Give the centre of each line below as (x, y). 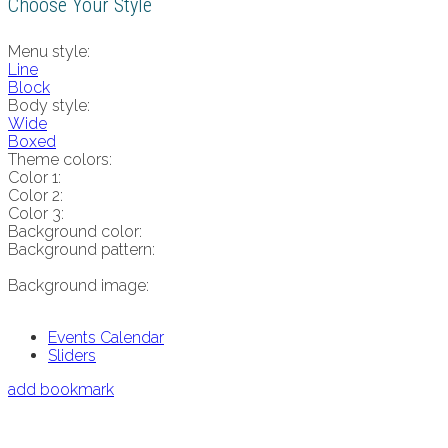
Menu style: (49, 51)
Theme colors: (60, 159)
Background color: (75, 231)
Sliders (72, 355)
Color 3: (36, 213)
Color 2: (35, 195)
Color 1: (34, 177)
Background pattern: (81, 249)
